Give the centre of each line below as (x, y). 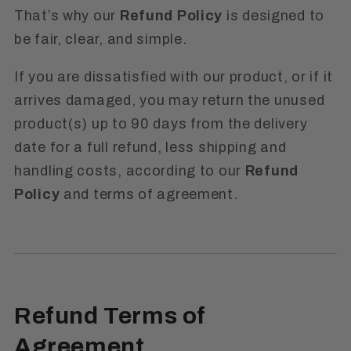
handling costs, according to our (130, 170)
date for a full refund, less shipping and (150, 147)
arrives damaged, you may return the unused (170, 100)
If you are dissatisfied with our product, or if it (174, 76)
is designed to (273, 15)
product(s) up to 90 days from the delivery (161, 123)
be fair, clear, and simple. (101, 39)
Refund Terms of (110, 316)
